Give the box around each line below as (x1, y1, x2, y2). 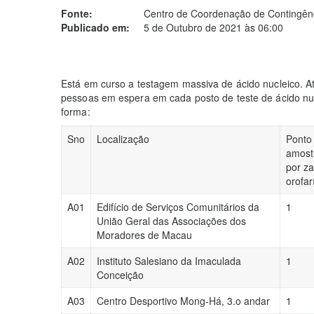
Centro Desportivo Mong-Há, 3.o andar (97, 294, 270, 308)
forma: (61, 104, 90, 118)
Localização (97, 132, 149, 146)
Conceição (97, 268, 144, 282)
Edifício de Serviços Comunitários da (97, 200, 259, 214)
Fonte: (61, 6, 93, 20)
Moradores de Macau (97, 228, 192, 242)
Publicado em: (61, 20, 130, 34)
